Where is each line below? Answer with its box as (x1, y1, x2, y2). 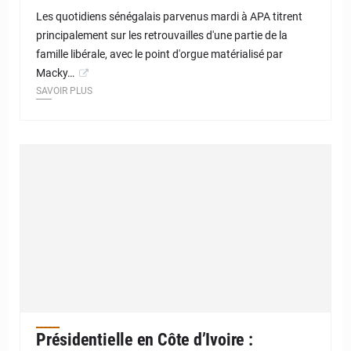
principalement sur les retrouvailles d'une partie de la (36, 28, 288, 42)
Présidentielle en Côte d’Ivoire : (36, 329, 253, 349)
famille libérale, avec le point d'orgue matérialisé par (36, 47, 283, 60)
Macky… (36, 66, 74, 79)
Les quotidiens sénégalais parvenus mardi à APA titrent (36, 9, 302, 23)
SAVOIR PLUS (36, 85, 92, 96)
